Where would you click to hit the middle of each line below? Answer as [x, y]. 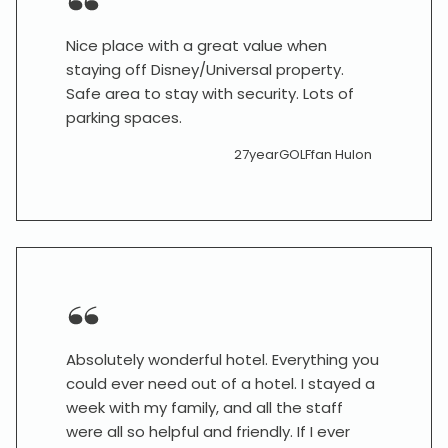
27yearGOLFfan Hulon [303, 154]
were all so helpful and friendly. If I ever [208, 431]
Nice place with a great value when [196, 45]
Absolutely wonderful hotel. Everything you [222, 359]
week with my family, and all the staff [204, 407]
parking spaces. [124, 117]
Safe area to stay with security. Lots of [210, 93]
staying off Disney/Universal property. [205, 69]
